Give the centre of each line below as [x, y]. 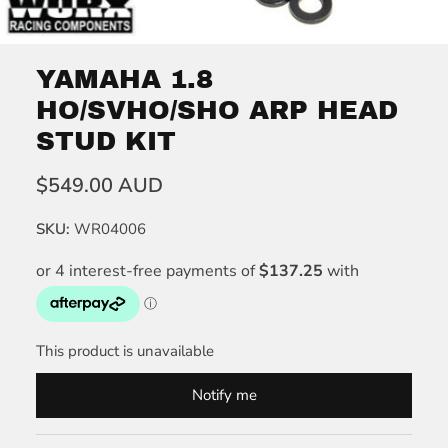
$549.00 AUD [99, 186]
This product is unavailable [125, 351]
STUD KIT [106, 141]
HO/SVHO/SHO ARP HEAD [217, 110]
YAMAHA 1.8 [124, 79]
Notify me [224, 395]
